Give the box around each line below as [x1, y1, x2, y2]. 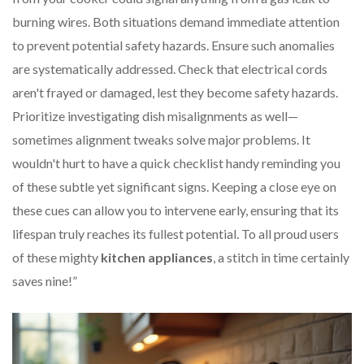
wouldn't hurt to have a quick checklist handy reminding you [12, 155, 340, 171]
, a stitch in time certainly [213, 249, 349, 266]
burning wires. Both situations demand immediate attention [12, 14, 340, 30]
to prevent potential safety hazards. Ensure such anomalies [12, 37, 335, 54]
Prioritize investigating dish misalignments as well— [12, 108, 298, 124]
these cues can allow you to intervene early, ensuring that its [12, 202, 339, 219]
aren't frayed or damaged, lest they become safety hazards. [12, 84, 338, 101]
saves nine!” [12, 273, 77, 289]
